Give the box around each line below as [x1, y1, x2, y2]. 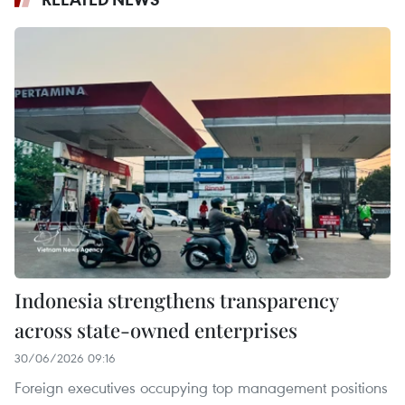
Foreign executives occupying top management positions [14, 376, 388, 398]
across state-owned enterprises [14, 316, 297, 344]
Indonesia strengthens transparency [14, 286, 338, 314]
